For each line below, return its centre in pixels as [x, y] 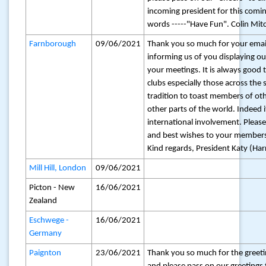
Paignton [45, 253]
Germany [46, 234]
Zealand [43, 201]
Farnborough [53, 44]
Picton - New [52, 188]
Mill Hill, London [58, 168]
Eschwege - [49, 221]
